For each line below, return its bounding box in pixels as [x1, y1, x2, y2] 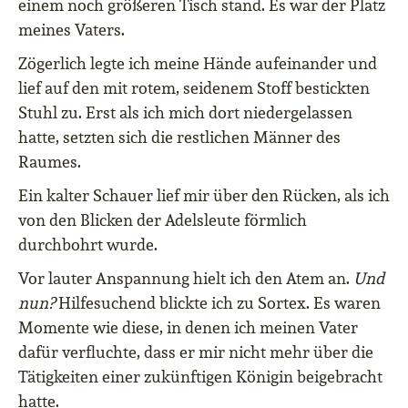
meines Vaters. [18, 19, 125, 40]
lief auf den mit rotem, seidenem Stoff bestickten [18, 77, 370, 98]
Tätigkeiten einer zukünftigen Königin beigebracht [18, 366, 382, 387]
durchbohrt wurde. [18, 234, 158, 255]
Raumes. [18, 151, 81, 172]
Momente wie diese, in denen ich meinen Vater [18, 317, 358, 338]
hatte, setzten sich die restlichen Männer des [18, 127, 341, 148]
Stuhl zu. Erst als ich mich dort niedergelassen [18, 102, 352, 123]
